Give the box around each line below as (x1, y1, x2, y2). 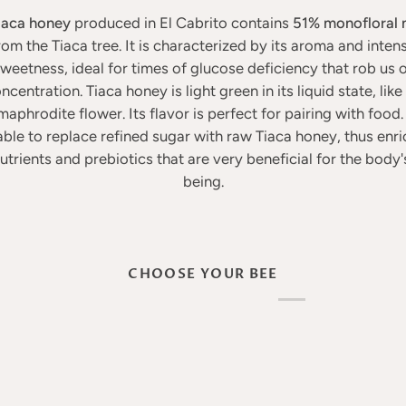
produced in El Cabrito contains (71, 14, 293, 32)
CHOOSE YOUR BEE (128, 265, 278, 284)
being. (182, 172, 224, 190)
